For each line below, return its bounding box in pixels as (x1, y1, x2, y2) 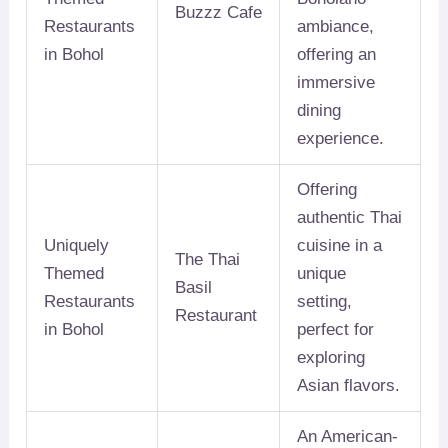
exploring (297, 348, 366, 368)
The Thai (175, 250, 241, 270)
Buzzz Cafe (175, 3, 263, 23)
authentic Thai (297, 208, 403, 228)
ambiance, (297, 17, 375, 37)
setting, (297, 292, 353, 312)
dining (297, 101, 342, 121)
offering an (297, 45, 377, 65)
